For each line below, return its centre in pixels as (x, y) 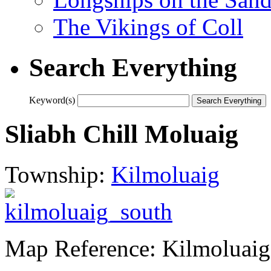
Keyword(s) (52, 100)
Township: (58, 174)
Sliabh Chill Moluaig (122, 134)
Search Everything (133, 67)
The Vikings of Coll (148, 27)
